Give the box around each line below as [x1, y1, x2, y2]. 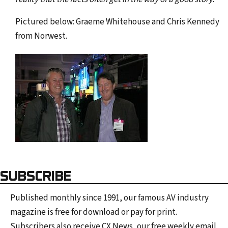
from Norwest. [15, 30, 67, 43]
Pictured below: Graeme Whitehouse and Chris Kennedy [15, 16, 219, 28]
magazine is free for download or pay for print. [10, 206, 177, 219]
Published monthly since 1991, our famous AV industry [10, 192, 209, 205]
